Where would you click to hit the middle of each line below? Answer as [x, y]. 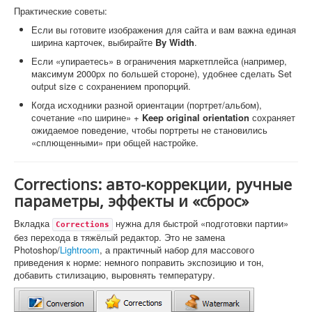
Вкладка [33, 223]
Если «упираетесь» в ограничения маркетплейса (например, [159, 61]
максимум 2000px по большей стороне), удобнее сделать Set [162, 73]
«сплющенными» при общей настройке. [115, 142]
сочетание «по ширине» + [87, 117]
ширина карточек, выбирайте [93, 42]
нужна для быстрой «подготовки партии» [201, 223]
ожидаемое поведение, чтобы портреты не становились [149, 130]
